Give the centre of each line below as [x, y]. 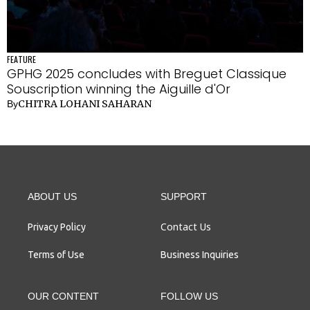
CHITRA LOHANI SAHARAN [85, 104]
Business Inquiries [200, 255]
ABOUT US [52, 197]
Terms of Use [56, 255]
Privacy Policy [57, 227]
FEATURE [21, 59]
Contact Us [186, 227]
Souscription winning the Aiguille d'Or [119, 89]
